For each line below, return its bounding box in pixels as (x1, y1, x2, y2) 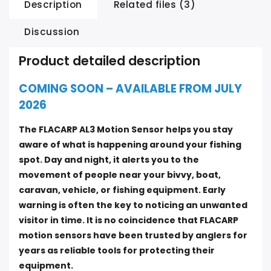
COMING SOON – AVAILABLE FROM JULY (19, 80, 242, 97)
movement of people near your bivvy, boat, (19, 169, 221, 181)
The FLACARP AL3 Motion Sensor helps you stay (19, 123, 233, 135)
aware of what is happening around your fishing (19, 139, 241, 151)
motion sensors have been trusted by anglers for (19, 229, 247, 241)
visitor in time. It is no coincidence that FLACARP (19, 214, 238, 226)
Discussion (24, 25, 79, 38)
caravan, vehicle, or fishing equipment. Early (19, 184, 226, 196)
